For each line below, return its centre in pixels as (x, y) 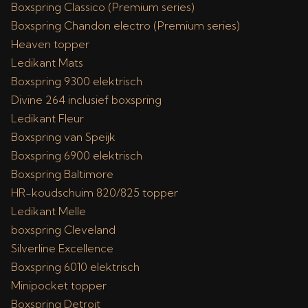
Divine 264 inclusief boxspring (86, 100)
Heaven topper (50, 44)
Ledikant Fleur (47, 118)
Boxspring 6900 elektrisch (77, 155)
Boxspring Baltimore (62, 174)
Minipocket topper (59, 285)
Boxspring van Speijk (63, 137)
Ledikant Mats (47, 63)
